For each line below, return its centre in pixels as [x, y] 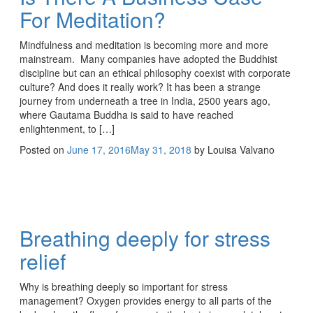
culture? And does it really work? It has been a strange [140, 86]
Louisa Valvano [241, 149]
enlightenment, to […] [67, 128]
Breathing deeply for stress [145, 238]
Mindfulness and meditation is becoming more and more [144, 44]
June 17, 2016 [99, 149]
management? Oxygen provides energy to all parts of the [146, 300]
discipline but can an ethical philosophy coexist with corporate [155, 72]
